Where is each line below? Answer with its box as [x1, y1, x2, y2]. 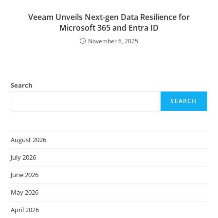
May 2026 [11, 188, 39, 197]
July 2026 [11, 153, 36, 162]
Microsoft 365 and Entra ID [59, 22, 159, 34]
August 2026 [11, 135, 47, 145]
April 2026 [11, 205, 39, 215]
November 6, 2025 [88, 37, 138, 46]
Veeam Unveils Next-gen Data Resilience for [28, 12, 190, 23]
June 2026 [11, 170, 39, 180]
